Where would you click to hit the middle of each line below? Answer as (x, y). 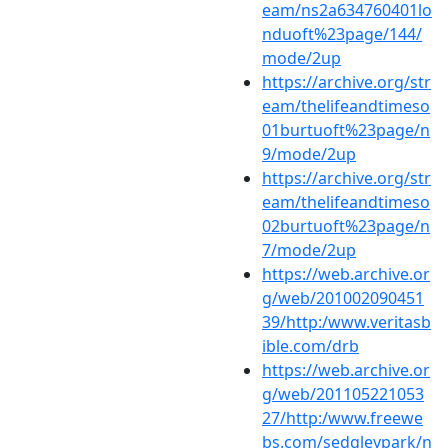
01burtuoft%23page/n (346, 129)
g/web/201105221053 (343, 393)
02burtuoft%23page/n (346, 225)
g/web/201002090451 (343, 297)
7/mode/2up (309, 249)
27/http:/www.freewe (342, 417)
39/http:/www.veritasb (346, 321)
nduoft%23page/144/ (342, 33)
